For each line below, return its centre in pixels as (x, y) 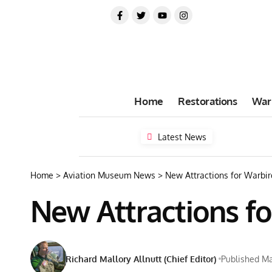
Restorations (207, 101)
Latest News (182, 137)
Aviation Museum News (109, 175)
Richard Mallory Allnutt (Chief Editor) (141, 259)
